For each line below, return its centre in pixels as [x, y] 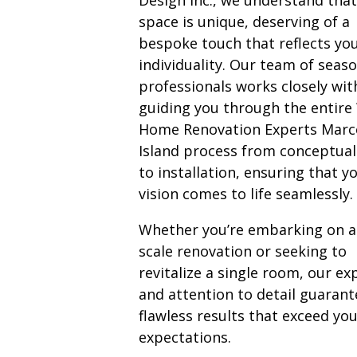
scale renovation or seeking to [242, 251]
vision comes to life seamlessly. [245, 193]
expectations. [184, 337]
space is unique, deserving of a [244, 21]
